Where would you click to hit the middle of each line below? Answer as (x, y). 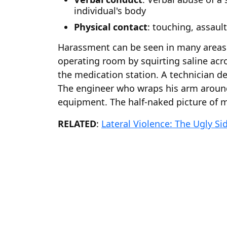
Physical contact (111, 27)
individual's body (110, 11)
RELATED (77, 124)
